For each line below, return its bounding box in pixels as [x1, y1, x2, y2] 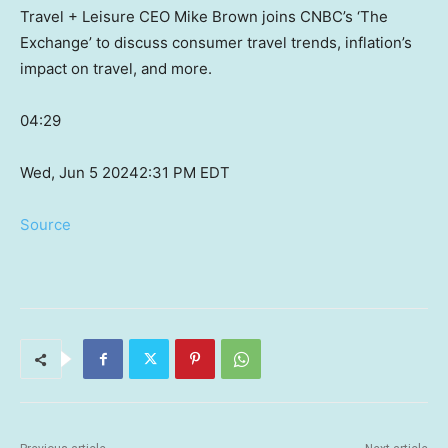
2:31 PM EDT [139, 163, 230, 183]
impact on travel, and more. [20, 59, 212, 79]
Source [20, 215, 71, 235]
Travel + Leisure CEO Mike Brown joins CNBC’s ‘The [20, 7, 388, 27]
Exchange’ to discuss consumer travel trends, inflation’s [20, 33, 412, 53]
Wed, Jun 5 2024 [20, 163, 139, 183]
